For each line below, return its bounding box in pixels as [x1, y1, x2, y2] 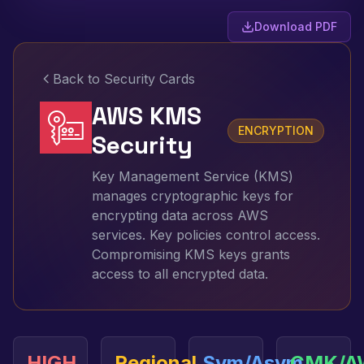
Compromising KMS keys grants [92, 246, 290, 262]
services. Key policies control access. [92, 227, 320, 243]
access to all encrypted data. [92, 266, 268, 282]
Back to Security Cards [53, 71, 195, 87]
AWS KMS [92, 100, 201, 132]
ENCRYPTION [238, 123, 314, 137]
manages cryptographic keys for [92, 188, 293, 204]
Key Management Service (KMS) [92, 168, 293, 184]
